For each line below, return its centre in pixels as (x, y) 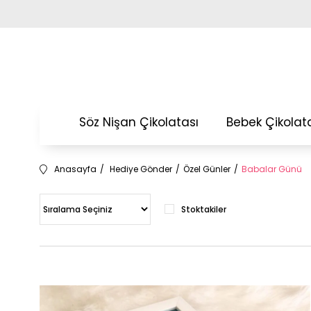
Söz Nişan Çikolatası (139, 122)
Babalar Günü (272, 169)
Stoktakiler (204, 209)
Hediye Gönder (141, 169)
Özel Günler (207, 169)
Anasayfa (75, 169)
